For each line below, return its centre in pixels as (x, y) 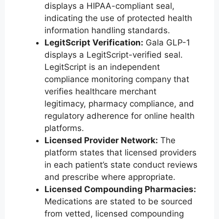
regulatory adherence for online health (120, 116)
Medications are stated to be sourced (119, 202)
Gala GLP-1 (167, 43)
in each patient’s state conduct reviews (121, 165)
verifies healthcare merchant (100, 92)
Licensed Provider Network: (101, 141)
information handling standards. (107, 31)
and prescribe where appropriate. (110, 177)
